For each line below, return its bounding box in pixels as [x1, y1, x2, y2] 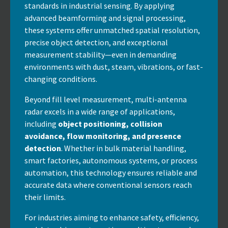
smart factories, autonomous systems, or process [24, 155, 197, 165]
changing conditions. [24, 73, 97, 84]
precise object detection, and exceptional [24, 37, 168, 47]
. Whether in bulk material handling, [61, 142, 186, 153]
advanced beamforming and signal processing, [24, 12, 186, 23]
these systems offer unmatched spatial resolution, [24, 24, 200, 35]
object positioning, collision [58, 118, 162, 129]
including [24, 118, 58, 129]
